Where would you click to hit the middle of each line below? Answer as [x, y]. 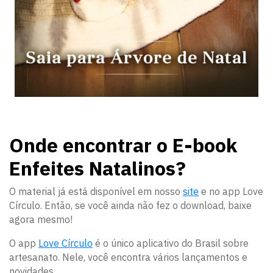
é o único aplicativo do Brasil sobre [171, 243]
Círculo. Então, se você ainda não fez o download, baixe [130, 205]
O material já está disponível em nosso [96, 191]
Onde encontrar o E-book [123, 145]
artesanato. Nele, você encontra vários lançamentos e [128, 257]
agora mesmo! [41, 219]
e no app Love [231, 191]
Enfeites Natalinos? [97, 168]
